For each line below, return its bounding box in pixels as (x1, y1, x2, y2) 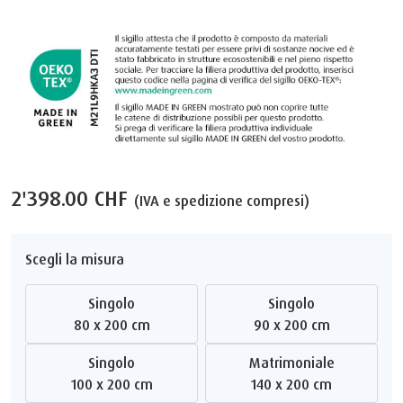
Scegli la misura (25, 249, 124, 268)
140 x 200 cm (256, 374, 332, 393)
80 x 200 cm (81, 315, 150, 334)
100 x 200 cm (76, 374, 153, 393)
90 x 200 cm (261, 315, 330, 334)
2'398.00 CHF (11, 184, 134, 211)
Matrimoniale (260, 353, 335, 372)
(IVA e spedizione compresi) (134, 191, 309, 210)
